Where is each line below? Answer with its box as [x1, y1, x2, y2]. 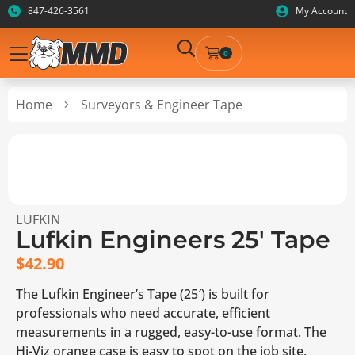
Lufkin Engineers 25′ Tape [16, 225, 330, 254]
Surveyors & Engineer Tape [81, 96, 242, 113]
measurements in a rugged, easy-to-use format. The [16, 323, 326, 342]
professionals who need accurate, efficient [16, 304, 270, 323]
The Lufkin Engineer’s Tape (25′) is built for [16, 285, 269, 303]
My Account [296, 4, 347, 17]
